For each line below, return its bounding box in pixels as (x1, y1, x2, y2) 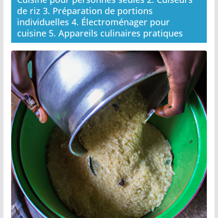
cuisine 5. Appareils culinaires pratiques (17, 27, 183, 39)
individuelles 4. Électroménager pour (17, 16, 170, 28)
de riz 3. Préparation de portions (17, 5, 153, 17)
